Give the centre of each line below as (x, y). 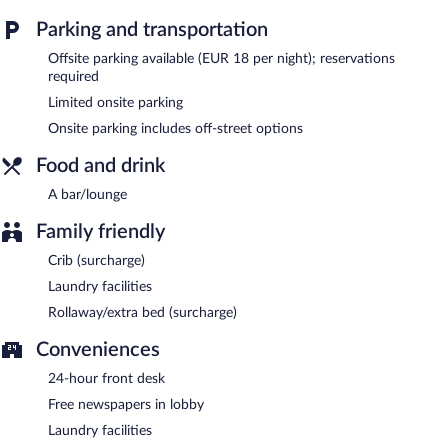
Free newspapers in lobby (126, 404)
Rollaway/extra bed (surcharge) (142, 312)
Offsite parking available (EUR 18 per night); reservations (221, 58)
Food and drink (100, 165)
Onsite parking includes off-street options (175, 128)
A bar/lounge (87, 194)
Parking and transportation (152, 29)
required (73, 76)
